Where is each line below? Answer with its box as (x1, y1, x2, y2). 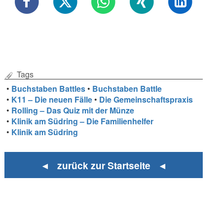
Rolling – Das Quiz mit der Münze (11, 105, 135, 116)
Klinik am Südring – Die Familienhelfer (11, 115, 154, 127)
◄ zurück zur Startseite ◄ (40, 158, 167, 172)
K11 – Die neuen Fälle (11, 94, 93, 106)
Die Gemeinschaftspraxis (99, 94, 193, 106)
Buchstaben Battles (11, 83, 86, 95)
